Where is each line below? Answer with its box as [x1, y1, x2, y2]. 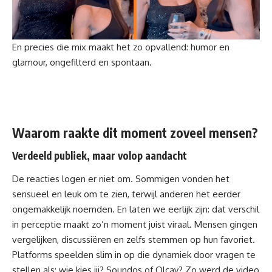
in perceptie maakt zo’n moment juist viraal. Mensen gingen [12, 218, 257, 230]
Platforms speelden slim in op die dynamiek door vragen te [12, 248, 256, 260]
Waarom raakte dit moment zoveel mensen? [12, 124, 258, 141]
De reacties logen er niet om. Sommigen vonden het [12, 172, 229, 185]
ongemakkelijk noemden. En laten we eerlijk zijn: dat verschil [12, 203, 259, 215]
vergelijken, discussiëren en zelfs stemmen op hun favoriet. [12, 233, 255, 245]
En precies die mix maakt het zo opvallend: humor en [12, 41, 229, 53]
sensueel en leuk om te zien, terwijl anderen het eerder [12, 188, 240, 200]
